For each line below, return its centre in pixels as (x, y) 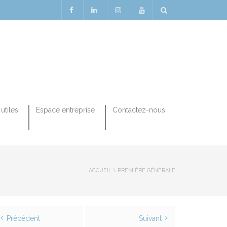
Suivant (150, 218)
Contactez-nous (139, 110)
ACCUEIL (100, 170)
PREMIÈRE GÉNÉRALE (146, 170)
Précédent (23, 218)
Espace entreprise (65, 110)
